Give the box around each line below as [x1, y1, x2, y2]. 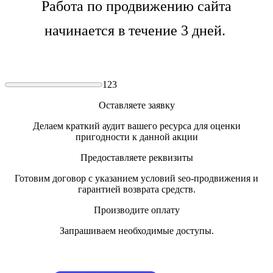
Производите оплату [93, 205, 180, 216]
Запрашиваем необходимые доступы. [59, 225, 214, 236]
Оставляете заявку [98, 100, 175, 111]
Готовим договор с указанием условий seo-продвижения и [15, 173, 258, 184]
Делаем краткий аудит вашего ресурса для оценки [32, 121, 241, 132]
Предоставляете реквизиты [80, 152, 193, 163]
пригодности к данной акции [75, 132, 198, 143]
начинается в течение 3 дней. [44, 23, 229, 39]
